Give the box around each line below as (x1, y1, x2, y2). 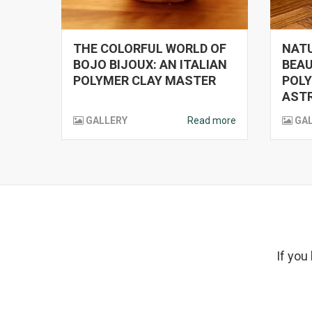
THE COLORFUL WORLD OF (73, 41, 226, 56)
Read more (187, 115, 236, 126)
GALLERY (86, 115, 127, 126)
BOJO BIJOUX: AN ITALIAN (73, 57, 227, 72)
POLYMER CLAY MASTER (73, 73, 216, 88)
